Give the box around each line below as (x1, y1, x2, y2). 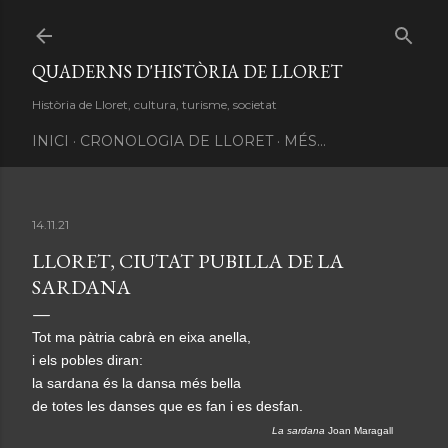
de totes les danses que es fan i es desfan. (32, 398, 303, 414)
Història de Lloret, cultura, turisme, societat (32, 97, 277, 112)
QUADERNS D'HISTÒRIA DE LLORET (32, 60, 342, 83)
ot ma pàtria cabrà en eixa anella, (39, 329, 251, 345)
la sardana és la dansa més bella (32, 375, 241, 391)
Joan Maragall (328, 425, 393, 436)
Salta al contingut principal (118, 12, 330, 38)
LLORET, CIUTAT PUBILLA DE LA (32, 248, 344, 274)
